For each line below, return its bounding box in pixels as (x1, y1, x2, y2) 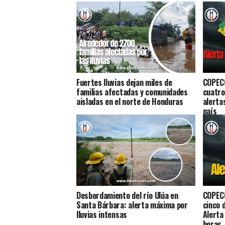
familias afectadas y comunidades (76, 85, 188, 98)
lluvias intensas (76, 208, 127, 220)
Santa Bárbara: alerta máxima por (76, 198, 188, 211)
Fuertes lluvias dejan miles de (76, 76, 172, 88)
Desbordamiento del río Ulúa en (76, 189, 178, 201)
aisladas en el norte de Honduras (76, 95, 183, 107)
